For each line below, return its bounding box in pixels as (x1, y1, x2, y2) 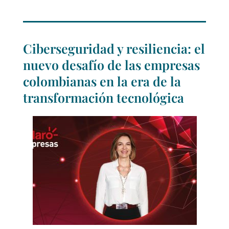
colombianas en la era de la (23, 72, 181, 89)
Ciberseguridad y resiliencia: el (23, 39, 205, 57)
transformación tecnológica (23, 88, 184, 106)
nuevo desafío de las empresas (23, 56, 200, 73)
